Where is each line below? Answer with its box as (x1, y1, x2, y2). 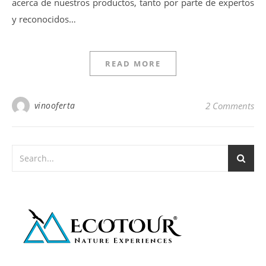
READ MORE (105, 58, 161, 69)
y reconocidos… (12, 13, 76, 25)
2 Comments (205, 100, 254, 112)
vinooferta (34, 100, 75, 111)
